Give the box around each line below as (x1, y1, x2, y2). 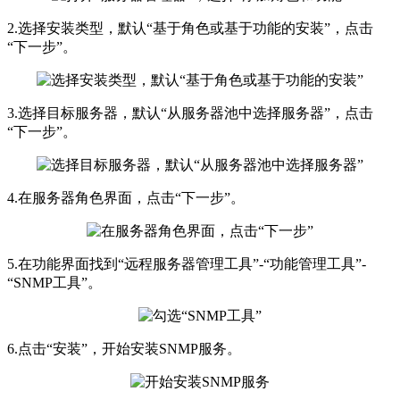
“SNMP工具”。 (7, 275, 102, 291)
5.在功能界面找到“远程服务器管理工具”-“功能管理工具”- (7, 256, 366, 272)
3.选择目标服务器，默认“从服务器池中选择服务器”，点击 (7, 105, 373, 121)
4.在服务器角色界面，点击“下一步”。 (7, 190, 245, 206)
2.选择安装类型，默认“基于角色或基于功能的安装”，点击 (7, 21, 373, 37)
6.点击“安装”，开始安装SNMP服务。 (7, 341, 241, 357)
